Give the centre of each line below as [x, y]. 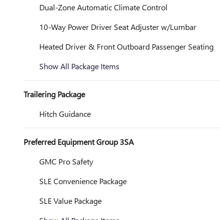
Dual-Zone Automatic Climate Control [103, 7]
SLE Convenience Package [83, 181]
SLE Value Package [70, 201]
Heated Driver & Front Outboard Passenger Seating [126, 46]
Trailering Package [54, 94]
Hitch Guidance [65, 114]
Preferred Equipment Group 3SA [79, 142]
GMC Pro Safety [66, 161]
